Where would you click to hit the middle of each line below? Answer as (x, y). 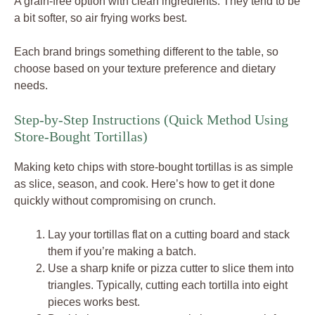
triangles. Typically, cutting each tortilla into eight (168, 285)
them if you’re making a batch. (122, 251)
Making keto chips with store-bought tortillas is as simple (154, 167)
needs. (31, 85)
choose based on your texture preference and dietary (145, 68)
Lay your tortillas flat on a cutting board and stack (169, 234)
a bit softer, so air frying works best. (101, 18)
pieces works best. (94, 302)
